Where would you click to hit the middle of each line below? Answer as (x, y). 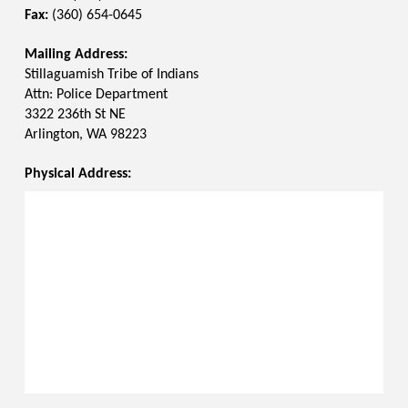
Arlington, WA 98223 (85, 135)
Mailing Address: (76, 55)
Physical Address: (77, 174)
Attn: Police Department (96, 95)
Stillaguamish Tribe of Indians (111, 75)
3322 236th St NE (75, 115)
